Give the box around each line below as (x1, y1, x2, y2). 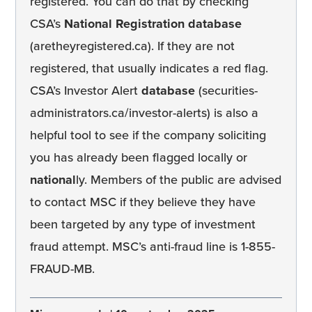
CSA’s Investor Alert (30, 81, 141, 100)
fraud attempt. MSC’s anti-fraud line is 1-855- (30, 237, 275, 256)
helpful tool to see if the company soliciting (30, 126, 266, 145)
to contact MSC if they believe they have (30, 193, 256, 212)
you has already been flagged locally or (30, 148, 247, 167)
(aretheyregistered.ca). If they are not (30, 37, 235, 56)
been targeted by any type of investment (30, 215, 256, 234)
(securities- (195, 81, 258, 100)
